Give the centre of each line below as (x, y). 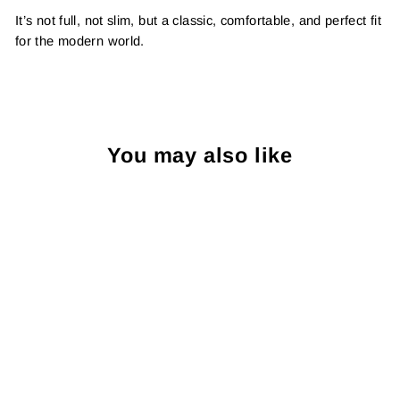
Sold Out (132, 202)
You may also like (200, 155)
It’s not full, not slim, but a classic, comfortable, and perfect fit (199, 20)
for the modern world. (80, 41)
